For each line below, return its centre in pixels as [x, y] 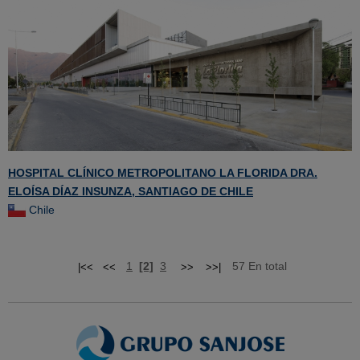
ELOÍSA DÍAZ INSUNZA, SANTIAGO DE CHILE [131, 192]
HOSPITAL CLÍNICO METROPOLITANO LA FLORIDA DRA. [163, 173]
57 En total [255, 266]
